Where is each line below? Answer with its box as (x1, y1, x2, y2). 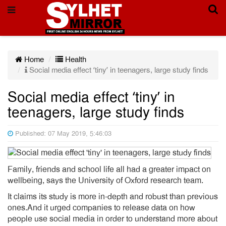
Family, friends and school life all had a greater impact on (8, 164, 211, 175)
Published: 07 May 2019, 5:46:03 (13, 130, 111, 138)
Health (63, 55, 86, 64)
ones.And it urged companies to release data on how (8, 203, 195, 213)
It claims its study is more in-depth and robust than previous (8, 192, 218, 202)
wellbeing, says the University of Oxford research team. (8, 176, 203, 186)
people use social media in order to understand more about (8, 214, 217, 224)
